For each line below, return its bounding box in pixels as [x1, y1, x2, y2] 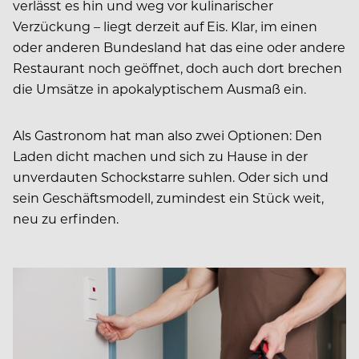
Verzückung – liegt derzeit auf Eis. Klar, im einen [13, 17, 317, 34]
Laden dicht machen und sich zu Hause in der [13, 147, 308, 164]
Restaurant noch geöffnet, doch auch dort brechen [13, 58, 342, 76]
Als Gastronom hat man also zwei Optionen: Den [13, 126, 322, 143]
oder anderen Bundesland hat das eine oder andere [13, 38, 345, 55]
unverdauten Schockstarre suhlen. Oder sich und [13, 167, 329, 185]
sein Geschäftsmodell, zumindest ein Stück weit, [13, 188, 324, 206]
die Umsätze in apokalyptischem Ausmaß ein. [13, 79, 306, 97]
